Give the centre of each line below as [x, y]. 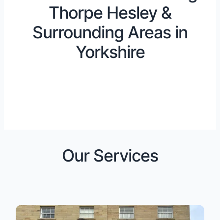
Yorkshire [110, 52]
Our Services [110, 155]
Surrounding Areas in [110, 32]
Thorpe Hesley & [110, 12]
